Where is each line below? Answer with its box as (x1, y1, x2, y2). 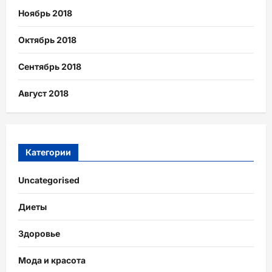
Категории (25, 146, 71, 157)
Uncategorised (18, 174, 80, 185)
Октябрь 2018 (18, 35, 76, 46)
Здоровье (18, 228, 60, 239)
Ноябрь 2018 (18, 8, 72, 19)
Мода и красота (18, 254, 86, 265)
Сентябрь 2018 (18, 61, 81, 72)
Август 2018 (18, 88, 69, 99)
